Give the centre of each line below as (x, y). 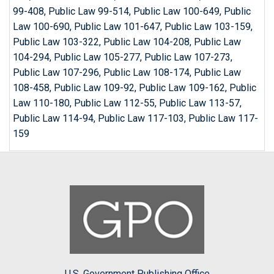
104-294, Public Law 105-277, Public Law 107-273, (123, 57)
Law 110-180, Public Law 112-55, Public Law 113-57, (127, 103)
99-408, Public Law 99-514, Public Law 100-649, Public (132, 11)
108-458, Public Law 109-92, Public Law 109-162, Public (135, 88)
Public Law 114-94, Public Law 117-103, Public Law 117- (135, 118)
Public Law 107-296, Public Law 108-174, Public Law (127, 72)
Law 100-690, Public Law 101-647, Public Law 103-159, (133, 27)
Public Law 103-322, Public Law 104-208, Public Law (127, 42)
